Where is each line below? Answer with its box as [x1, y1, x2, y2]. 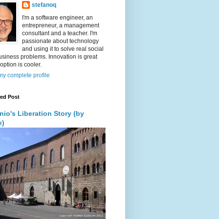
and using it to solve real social [22, 45, 104, 53]
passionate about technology [22, 38, 99, 45]
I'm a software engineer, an [22, 14, 93, 22]
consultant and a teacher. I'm [22, 30, 97, 37]
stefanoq [32, 1, 56, 9]
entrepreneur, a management [22, 22, 99, 29]
